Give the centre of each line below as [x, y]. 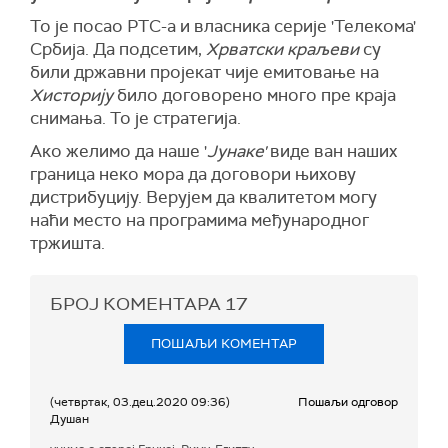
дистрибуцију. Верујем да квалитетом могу [203, 197]
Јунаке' [236, 151]
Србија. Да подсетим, [118, 49]
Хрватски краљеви [282, 49]
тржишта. [67, 243]
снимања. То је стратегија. [135, 118]
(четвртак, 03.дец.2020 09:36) [140, 402]
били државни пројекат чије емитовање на [204, 72]
